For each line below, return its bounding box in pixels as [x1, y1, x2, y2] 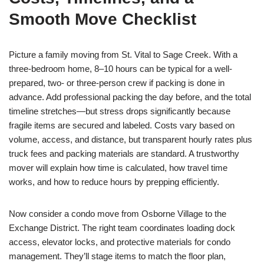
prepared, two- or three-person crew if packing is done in [9, 78, 225, 88]
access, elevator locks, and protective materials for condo [9, 237, 230, 247]
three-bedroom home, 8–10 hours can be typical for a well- [9, 64, 232, 74]
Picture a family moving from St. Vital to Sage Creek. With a [9, 49, 237, 60]
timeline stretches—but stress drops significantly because [9, 106, 230, 116]
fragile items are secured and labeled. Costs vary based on [9, 120, 235, 130]
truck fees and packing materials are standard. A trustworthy [9, 148, 239, 159]
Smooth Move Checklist [9, 10, 196, 28]
